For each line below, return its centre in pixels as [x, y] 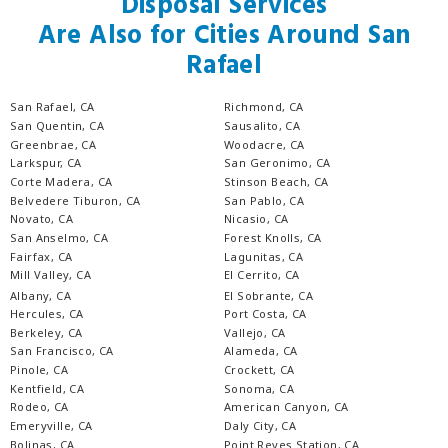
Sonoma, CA [259, 388]
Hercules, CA [47, 314]
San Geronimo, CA [277, 163]
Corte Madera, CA [61, 182]
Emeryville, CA [51, 426]
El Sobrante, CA [268, 295]
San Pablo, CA [264, 200]
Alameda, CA [261, 351]
